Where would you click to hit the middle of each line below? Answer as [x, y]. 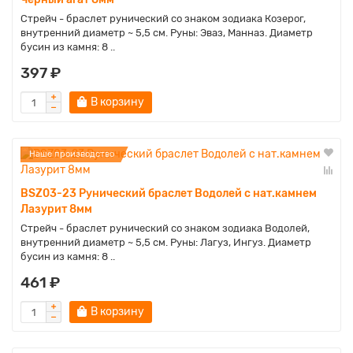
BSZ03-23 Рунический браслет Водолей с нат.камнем [169, 193]
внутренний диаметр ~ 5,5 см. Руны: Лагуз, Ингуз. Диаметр [166, 242]
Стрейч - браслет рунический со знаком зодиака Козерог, [163, 19]
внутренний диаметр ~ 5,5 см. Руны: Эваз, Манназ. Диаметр [167, 33]
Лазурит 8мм [56, 209]
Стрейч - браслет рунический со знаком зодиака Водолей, [165, 228]
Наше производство [72, 154]
